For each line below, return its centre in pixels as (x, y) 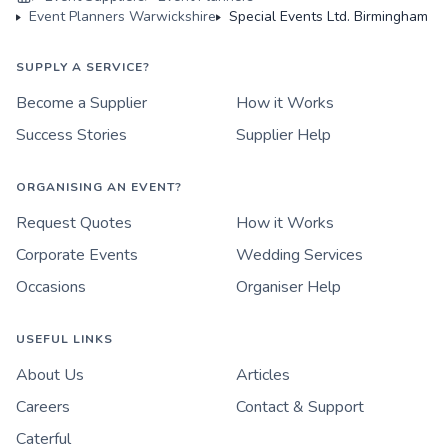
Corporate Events (77, 255)
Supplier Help (283, 135)
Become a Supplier (81, 103)
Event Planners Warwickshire (122, 17)
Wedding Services (299, 255)
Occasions (51, 287)
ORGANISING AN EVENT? (99, 187)
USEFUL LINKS (64, 339)
